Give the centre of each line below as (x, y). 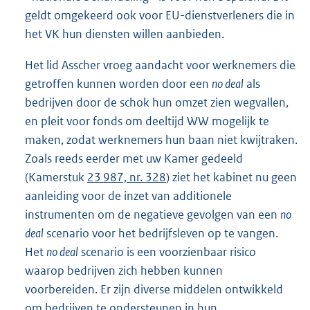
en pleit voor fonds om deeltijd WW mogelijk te (147, 121)
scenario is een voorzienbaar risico (167, 252)
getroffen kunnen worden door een (118, 84)
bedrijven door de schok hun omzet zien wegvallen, (157, 103)
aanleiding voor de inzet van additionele (128, 196)
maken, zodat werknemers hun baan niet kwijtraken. (161, 140)
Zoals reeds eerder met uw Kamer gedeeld (134, 159)
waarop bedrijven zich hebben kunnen (124, 271)
